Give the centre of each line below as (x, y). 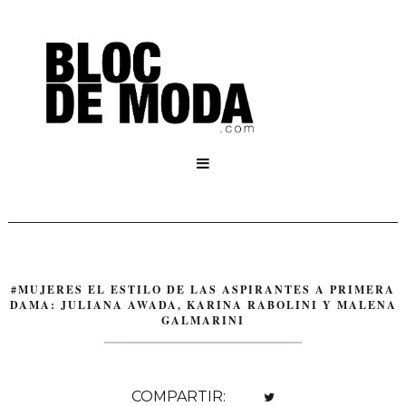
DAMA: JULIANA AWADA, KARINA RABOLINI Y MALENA (203, 305)
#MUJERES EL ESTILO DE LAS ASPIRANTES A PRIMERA (203, 290)
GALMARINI (203, 321)
